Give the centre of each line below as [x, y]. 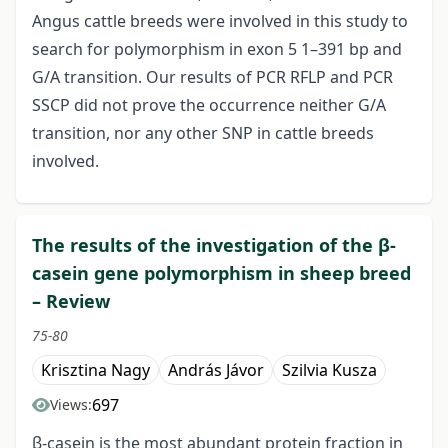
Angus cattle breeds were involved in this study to [220, 21]
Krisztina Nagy [95, 370]
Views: [71, 405]
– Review [71, 301]
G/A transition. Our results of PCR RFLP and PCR [212, 77]
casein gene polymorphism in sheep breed [221, 273]
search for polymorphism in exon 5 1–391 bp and [217, 49]
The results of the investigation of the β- [214, 245]
